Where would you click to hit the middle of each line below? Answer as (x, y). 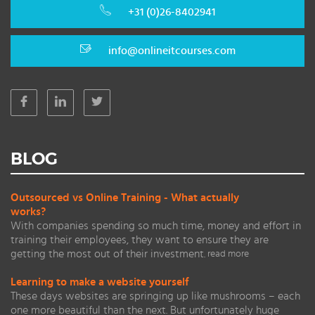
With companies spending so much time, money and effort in (156, 226)
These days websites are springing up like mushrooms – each (155, 296)
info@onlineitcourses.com (172, 51)
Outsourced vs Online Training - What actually (125, 198)
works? (28, 212)
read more (228, 254)
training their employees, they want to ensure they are (140, 240)
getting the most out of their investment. (108, 254)
